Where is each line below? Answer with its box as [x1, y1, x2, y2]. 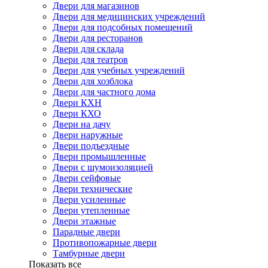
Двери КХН [53, 98, 102, 108]
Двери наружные [53, 130, 123, 140]
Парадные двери [53, 227, 120, 237]
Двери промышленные [53, 151, 146, 162]
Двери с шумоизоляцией [53, 162, 153, 172]
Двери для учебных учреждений [53, 65, 185, 75]
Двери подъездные [53, 141, 129, 151]
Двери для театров [53, 54, 128, 65]
